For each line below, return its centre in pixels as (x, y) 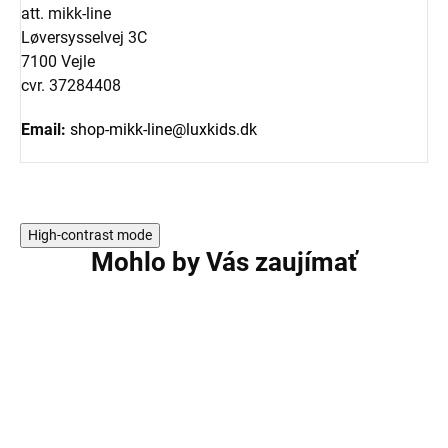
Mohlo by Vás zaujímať (224, 262)
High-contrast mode (90, 235)
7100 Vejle (58, 62)
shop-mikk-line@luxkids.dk (163, 130)
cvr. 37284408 (71, 86)
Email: (43, 130)
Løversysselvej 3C (84, 38)
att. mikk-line (66, 14)
